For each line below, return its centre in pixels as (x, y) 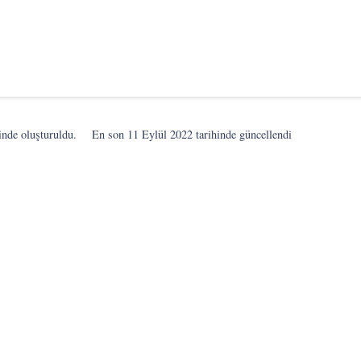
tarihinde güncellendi (243, 134)
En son (110, 134)
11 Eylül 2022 (160, 134)
